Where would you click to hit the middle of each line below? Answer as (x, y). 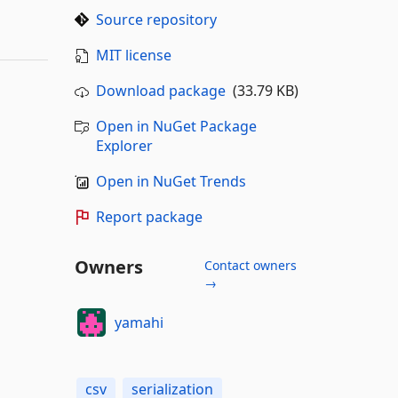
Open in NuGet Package (176, 126)
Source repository (156, 20)
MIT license (133, 55)
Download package (160, 91)
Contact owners (250, 265)
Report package (149, 217)
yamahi (139, 322)
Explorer (124, 146)
